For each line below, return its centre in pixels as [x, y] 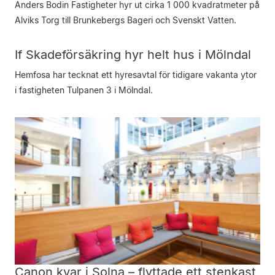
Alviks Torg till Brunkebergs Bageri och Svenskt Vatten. [126, 20]
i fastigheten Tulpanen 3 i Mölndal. [84, 90]
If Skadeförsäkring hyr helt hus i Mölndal [133, 55]
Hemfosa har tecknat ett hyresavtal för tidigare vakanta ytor [136, 75]
